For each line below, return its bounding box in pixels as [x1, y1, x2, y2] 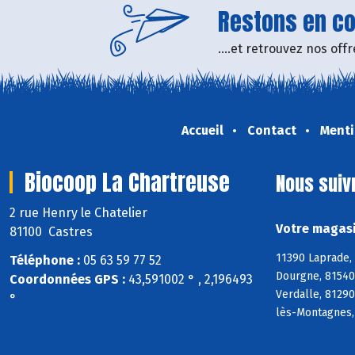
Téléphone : [10, 253, 80, 269]
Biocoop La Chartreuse [25, 165, 230, 199]
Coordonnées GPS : [10, 272, 125, 288]
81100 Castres [10, 223, 93, 239]
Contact [246, 122, 296, 138]
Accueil [181, 122, 223, 138]
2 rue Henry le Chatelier [10, 204, 151, 220]
